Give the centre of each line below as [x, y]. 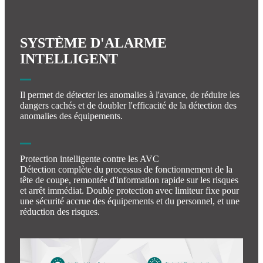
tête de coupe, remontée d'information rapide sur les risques [129, 180]
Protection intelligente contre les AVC [90, 159]
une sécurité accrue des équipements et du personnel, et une [130, 201]
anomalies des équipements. [71, 116]
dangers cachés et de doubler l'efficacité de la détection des [128, 105]
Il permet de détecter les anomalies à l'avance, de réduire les [130, 95]
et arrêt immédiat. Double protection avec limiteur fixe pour [129, 190]
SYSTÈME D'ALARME [93, 43]
